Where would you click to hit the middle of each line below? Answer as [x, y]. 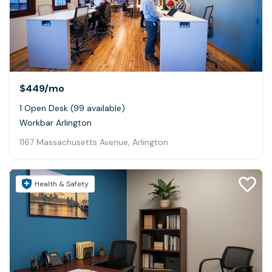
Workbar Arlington [56, 122]
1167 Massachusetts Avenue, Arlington [94, 142]
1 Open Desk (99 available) [72, 108]
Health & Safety [62, 184]
